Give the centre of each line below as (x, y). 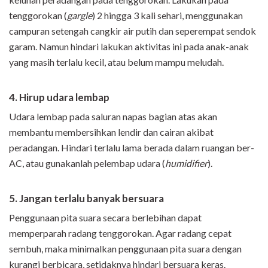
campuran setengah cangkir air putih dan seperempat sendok (133, 31)
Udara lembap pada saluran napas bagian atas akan (113, 117)
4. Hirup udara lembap (59, 98)
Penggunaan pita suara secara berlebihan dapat (105, 218)
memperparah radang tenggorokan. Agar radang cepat (120, 233)
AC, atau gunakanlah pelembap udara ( (87, 163)
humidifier (186, 163)
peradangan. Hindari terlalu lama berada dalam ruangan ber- (132, 148)
